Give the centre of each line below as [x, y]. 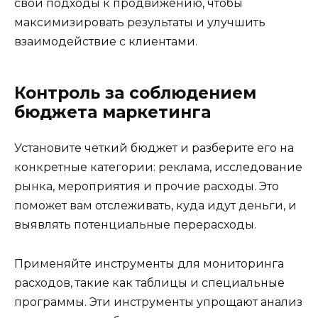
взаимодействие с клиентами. [106, 42]
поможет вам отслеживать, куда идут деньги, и [155, 206]
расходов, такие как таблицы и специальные [149, 283]
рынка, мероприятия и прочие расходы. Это [147, 187]
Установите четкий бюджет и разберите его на [154, 148]
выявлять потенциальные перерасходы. [135, 225]
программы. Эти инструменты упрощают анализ [158, 302]
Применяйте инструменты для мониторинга [149, 263]
